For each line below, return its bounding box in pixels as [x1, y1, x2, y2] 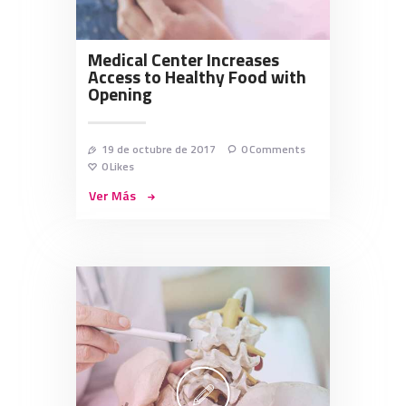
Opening [88, 81, 152, 109]
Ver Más [89, 185, 136, 205]
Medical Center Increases [88, 46, 279, 74]
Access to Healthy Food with [88, 63, 306, 92]
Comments [249, 140, 306, 159]
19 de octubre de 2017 [101, 140, 216, 159]
